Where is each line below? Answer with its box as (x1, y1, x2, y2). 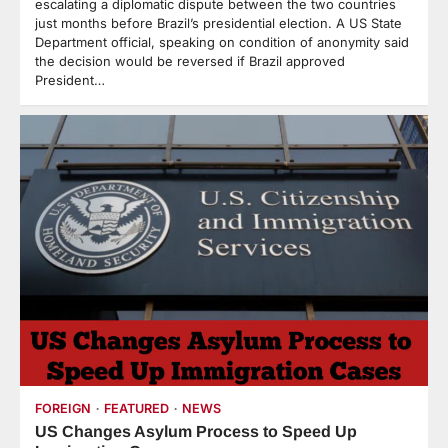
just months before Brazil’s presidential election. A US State (35, 14, 402, 31)
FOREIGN (35, 401, 91, 417)
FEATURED (104, 401, 169, 417)
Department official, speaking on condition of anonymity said (35, 33, 409, 50)
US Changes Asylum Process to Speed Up (35, 422, 357, 441)
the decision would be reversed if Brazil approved (35, 52, 345, 69)
